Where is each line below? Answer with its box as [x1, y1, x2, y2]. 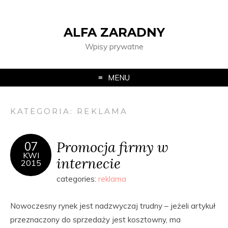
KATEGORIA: [10, 106, 77, 116]
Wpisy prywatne [84, 42, 144, 51]
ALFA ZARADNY [63, 25, 165, 40]
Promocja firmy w [56, 138, 168, 156]
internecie [56, 154, 121, 172]
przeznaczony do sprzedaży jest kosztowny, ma [10, 215, 181, 224]
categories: [56, 174, 98, 184]
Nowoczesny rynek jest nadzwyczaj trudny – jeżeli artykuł [10, 201, 215, 211]
